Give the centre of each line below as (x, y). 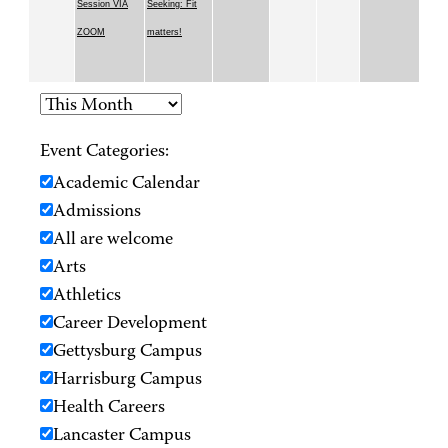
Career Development (130, 324)
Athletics (87, 296)
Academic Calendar (126, 184)
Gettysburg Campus (127, 352)
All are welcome (113, 240)
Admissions (97, 212)
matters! (164, 32)
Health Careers (109, 408)
